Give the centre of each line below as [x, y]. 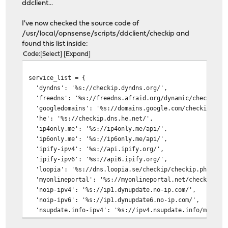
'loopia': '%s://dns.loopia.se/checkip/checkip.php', [123, 169]
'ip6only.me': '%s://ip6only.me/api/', [98, 138]
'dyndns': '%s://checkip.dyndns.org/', [98, 88]
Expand [77, 54]
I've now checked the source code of [81, 23]
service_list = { [57, 77]
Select [51, 54]
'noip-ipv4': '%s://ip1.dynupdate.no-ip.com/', [112, 189]
